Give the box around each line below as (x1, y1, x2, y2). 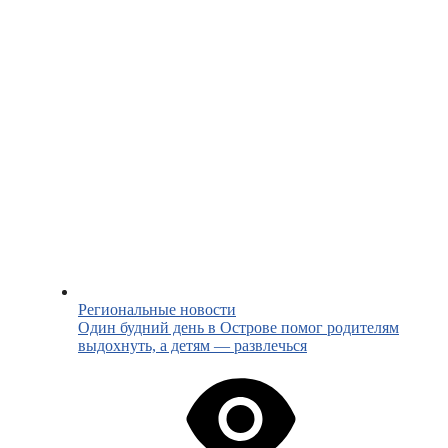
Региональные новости (78, 301, 236, 319)
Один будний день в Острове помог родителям (78, 319, 399, 337)
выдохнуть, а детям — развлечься (78, 337, 307, 355)
